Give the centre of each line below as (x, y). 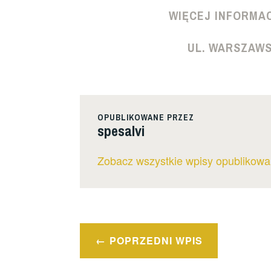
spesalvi (121, 131)
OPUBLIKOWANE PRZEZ (145, 118)
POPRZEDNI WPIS (156, 240)
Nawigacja (120, 233)
